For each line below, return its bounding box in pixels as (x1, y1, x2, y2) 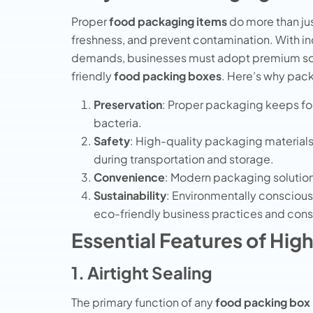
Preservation (94, 96, 162, 112)
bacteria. (94, 115, 142, 130)
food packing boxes (114, 68, 221, 84)
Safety (94, 133, 130, 148)
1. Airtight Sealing (71, 261, 212, 283)
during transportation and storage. (94, 151, 274, 166)
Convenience (94, 169, 165, 184)
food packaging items (109, 14, 227, 29)
